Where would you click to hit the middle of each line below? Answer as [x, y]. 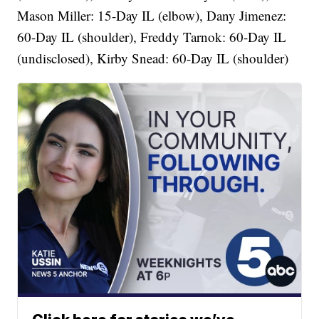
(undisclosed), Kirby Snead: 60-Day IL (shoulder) [153, 58]
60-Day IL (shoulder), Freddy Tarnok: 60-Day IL [152, 37]
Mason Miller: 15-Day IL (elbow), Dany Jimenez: [152, 16]
